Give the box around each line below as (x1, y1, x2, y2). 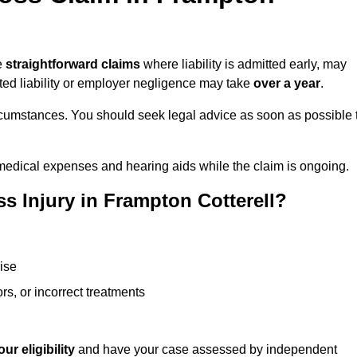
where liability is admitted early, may (140, 57, 347, 72)
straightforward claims (6, 57, 140, 72)
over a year (253, 76, 320, 91)
